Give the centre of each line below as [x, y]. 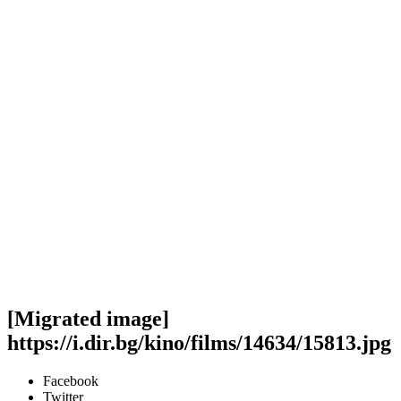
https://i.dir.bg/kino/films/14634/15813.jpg [199, 342]
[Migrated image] [88, 318]
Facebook [71, 380]
